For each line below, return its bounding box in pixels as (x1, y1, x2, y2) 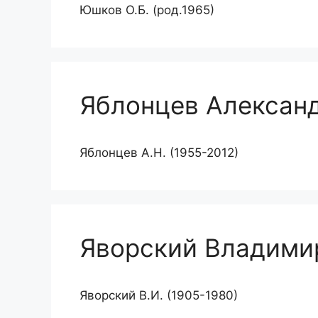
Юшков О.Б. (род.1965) (79, 3, 214, 17)
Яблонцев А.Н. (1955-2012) (79, 146, 238, 160)
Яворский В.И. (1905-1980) (79, 288, 238, 302)
